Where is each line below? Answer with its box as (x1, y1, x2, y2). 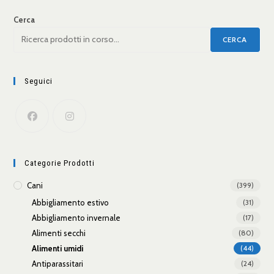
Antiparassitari (32, 258, 84, 268)
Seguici (24, 76, 53, 86)
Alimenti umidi (32, 243, 84, 253)
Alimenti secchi (32, 228, 86, 238)
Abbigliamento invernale (32, 212, 121, 223)
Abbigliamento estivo (32, 197, 109, 207)
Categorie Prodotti (24, 158, 95, 168)
